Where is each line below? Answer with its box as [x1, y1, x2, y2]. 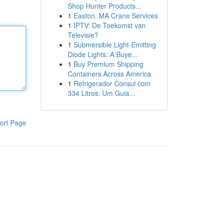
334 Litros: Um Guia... [67, 88, 135, 98]
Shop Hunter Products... [67, 1, 141, 11]
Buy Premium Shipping [73, 59, 143, 69]
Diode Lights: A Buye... [67, 49, 138, 59]
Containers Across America [67, 69, 151, 78]
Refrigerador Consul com [73, 78, 151, 88]
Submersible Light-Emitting [73, 40, 156, 49]
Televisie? [67, 30, 98, 40]
